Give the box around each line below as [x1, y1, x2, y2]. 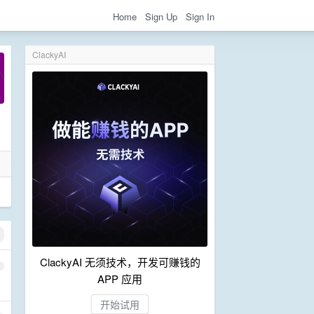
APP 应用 [97, 271, 142, 286]
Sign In [186, 9, 214, 23]
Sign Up [145, 9, 177, 23]
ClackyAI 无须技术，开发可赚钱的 [39, 254, 200, 269]
